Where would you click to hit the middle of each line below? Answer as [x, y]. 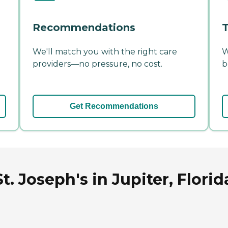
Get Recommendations [114, 106]
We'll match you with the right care [105, 51]
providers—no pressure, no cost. [97, 64]
